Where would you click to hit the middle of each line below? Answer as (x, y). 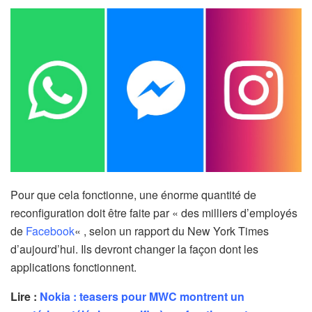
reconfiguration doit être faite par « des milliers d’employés (154, 213)
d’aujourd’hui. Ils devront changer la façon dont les (134, 249)
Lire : (25, 297)
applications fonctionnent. (73, 267)
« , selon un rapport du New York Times (172, 231)
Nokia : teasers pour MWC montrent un (142, 297)
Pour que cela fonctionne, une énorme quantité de (133, 195)
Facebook (50, 231)
